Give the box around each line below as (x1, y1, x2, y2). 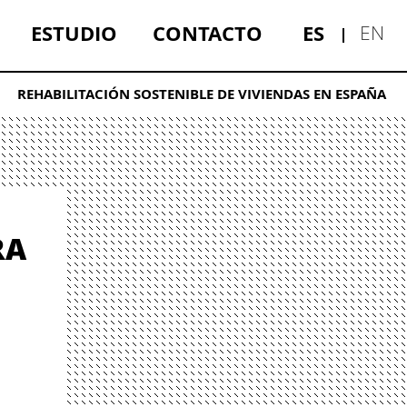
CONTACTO (153, 18, 263, 47)
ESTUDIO (31, 18, 118, 47)
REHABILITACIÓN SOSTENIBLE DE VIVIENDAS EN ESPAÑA (16, 84, 386, 104)
